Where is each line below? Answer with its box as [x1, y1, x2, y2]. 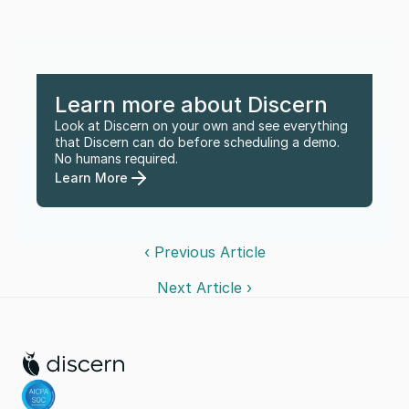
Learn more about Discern [55, 90, 328, 118]
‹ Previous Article [143, 242, 266, 261]
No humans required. [55, 150, 178, 166]
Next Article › [157, 278, 252, 297]
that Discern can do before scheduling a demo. [55, 133, 340, 150]
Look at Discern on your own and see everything [55, 117, 348, 133]
